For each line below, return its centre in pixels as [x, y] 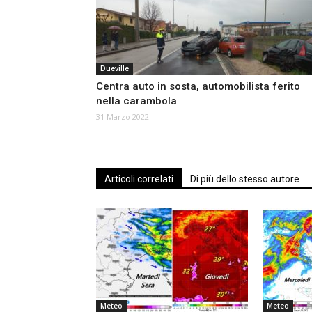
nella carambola [136, 101]
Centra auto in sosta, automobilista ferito [198, 87]
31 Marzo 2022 [123, 117]
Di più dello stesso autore [245, 179]
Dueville [115, 69]
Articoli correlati [139, 179]
